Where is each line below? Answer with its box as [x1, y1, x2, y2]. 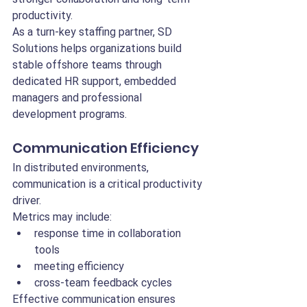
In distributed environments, [12, 161, 151, 174]
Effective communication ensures [12, 293, 178, 306]
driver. [12, 194, 41, 207]
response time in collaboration [34, 227, 184, 240]
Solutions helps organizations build [12, 42, 184, 55]
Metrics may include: [12, 210, 112, 223]
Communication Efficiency [12, 138, 199, 158]
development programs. [12, 108, 127, 121]
